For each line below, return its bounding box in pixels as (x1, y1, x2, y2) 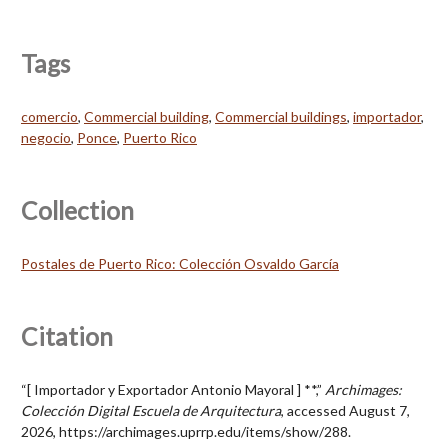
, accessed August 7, (281, 401, 410, 419)
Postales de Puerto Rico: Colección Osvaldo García (21, 254, 339, 272)
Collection (21, 195, 134, 225)
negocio (21, 128, 71, 146)
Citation (21, 321, 113, 351)
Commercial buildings (215, 107, 347, 125)
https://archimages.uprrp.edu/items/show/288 (59, 422, 348, 440)
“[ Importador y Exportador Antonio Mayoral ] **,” (21, 380, 325, 398)
